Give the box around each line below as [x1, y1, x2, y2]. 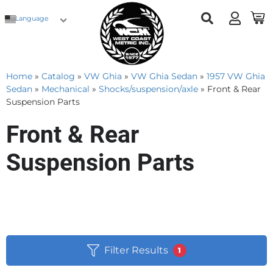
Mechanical [41, 83, 90, 94]
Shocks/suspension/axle [99, 83, 198, 94]
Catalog [41, 71, 75, 82]
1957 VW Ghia [207, 71, 265, 82]
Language [15, 14, 49, 23]
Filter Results [104, 244, 168, 256]
